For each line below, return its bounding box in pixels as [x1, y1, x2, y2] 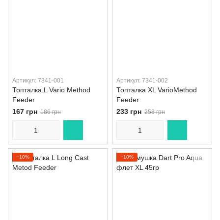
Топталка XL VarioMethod [116, 86, 197, 94]
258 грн [144, 109, 165, 115]
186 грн [40, 109, 61, 115]
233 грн [116, 108, 141, 115]
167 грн [12, 108, 37, 115]
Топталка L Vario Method [12, 86, 90, 94]
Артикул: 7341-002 [116, 77, 168, 84]
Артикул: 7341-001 [12, 77, 64, 84]
